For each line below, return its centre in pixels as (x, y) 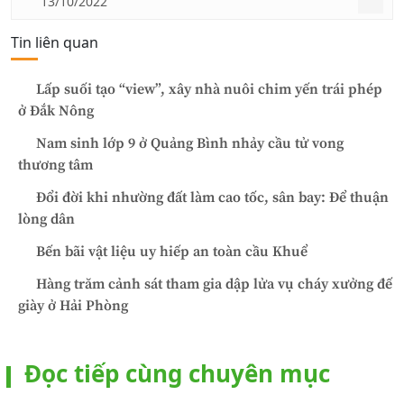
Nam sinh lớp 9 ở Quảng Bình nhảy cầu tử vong (190, 144)
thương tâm (55, 165)
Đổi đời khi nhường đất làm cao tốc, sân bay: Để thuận (212, 198)
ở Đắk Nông (56, 111)
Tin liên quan (55, 43)
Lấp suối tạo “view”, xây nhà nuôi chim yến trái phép (209, 90)
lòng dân (46, 220)
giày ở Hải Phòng (73, 306)
